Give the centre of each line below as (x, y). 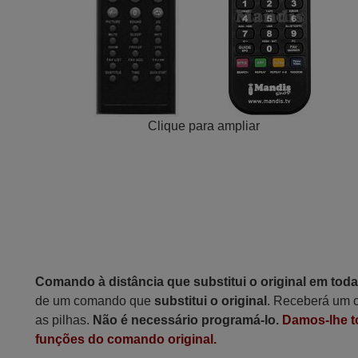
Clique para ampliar (203, 126)
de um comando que (95, 301)
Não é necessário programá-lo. (186, 320)
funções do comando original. (126, 339)
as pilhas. (64, 320)
